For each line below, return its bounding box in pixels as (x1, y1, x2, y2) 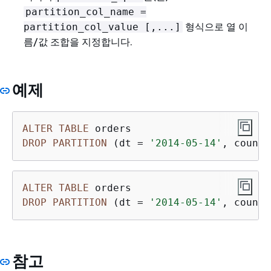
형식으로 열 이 (182, 21, 248, 33)
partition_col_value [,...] (23, 21, 181, 33)
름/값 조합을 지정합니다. (23, 36, 132, 48)
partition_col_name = (25, 6, 146, 18)
